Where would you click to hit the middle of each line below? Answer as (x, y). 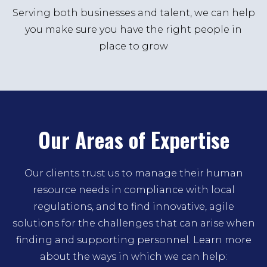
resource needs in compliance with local (133, 190)
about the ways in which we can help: (133, 257)
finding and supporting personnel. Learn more (133, 240)
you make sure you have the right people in (133, 30)
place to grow (133, 46)
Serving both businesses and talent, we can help (133, 13)
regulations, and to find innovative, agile (133, 207)
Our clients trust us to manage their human (133, 173)
